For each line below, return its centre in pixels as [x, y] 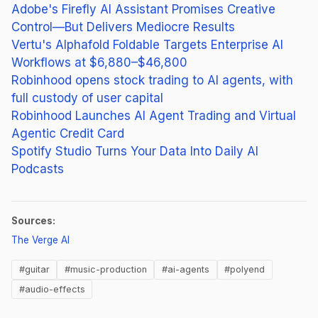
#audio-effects [52, 289]
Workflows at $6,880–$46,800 [99, 62]
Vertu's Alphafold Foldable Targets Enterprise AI [147, 44]
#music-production [105, 270]
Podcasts [38, 169]
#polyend [245, 270]
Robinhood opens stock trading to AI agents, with [152, 80]
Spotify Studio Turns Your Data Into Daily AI [135, 151]
